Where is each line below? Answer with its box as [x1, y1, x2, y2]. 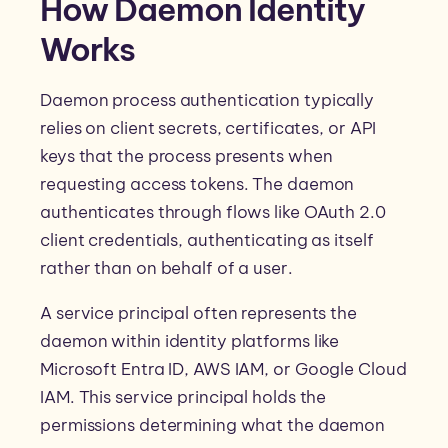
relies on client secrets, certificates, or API [40, 117, 377, 140]
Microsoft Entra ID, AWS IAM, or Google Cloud [40, 358, 407, 381]
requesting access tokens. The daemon [40, 173, 355, 196]
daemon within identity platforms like [40, 330, 340, 353]
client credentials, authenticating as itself [40, 229, 374, 252]
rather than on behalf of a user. [40, 257, 293, 280]
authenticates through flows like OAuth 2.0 [40, 201, 386, 224]
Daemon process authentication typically [40, 89, 375, 112]
